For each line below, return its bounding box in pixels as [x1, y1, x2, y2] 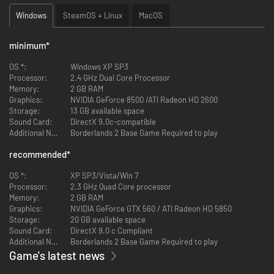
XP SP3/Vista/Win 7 [70, 170, 138, 180]
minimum [9, 39, 46, 51]
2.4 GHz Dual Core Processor [70, 72, 170, 83]
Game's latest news [9, 248, 105, 262]
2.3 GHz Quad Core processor [70, 181, 171, 191]
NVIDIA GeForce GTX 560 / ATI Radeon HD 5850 [70, 203, 232, 213]
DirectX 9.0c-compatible [70, 116, 156, 127]
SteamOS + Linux [63, 10, 122, 20]
